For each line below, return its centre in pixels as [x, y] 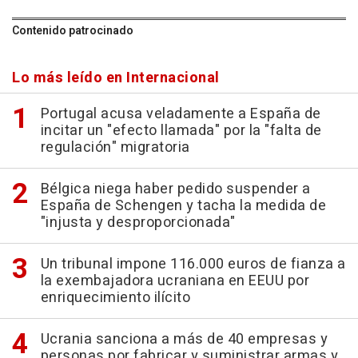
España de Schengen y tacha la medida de [183, 206]
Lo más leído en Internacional [116, 78]
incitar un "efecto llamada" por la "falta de [181, 131]
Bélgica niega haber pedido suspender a [175, 189]
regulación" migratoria [115, 148]
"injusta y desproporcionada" [138, 223]
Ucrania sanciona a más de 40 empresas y [184, 340]
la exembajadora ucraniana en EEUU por [175, 281]
